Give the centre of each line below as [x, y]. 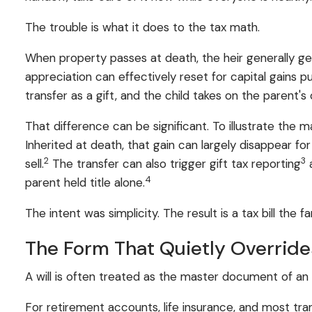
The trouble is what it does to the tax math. [143, 27]
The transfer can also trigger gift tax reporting [175, 163]
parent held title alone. [85, 182]
